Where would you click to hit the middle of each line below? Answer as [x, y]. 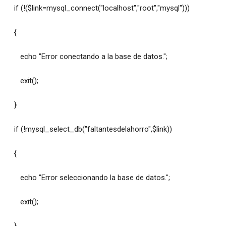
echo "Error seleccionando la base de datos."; [89, 178]
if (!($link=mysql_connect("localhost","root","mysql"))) [99, 8]
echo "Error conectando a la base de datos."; [88, 57]
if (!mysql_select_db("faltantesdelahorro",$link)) [90, 129]
